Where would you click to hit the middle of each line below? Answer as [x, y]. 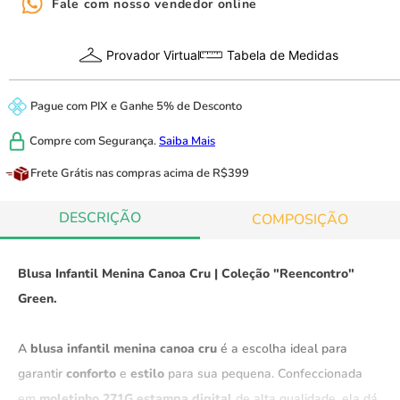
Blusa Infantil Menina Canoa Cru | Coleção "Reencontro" [186, 273]
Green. [37, 298]
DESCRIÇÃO [100, 218]
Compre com [64, 141]
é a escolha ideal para [284, 348]
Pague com [60, 107]
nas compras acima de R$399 [171, 173]
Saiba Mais [187, 141]
